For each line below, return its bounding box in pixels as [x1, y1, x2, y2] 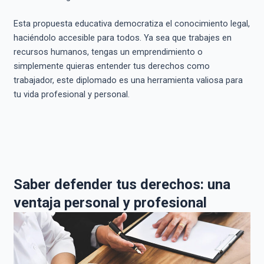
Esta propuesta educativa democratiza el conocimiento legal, [13, 18, 250, 29]
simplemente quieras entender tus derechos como [13, 61, 210, 72]
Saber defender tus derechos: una [13, 176, 230, 193]
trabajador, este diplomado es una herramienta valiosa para [13, 75, 243, 86]
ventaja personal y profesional [13, 194, 207, 211]
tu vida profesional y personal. [13, 89, 130, 100]
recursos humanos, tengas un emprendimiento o [13, 47, 203, 58]
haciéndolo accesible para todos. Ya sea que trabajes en [13, 32, 232, 44]
